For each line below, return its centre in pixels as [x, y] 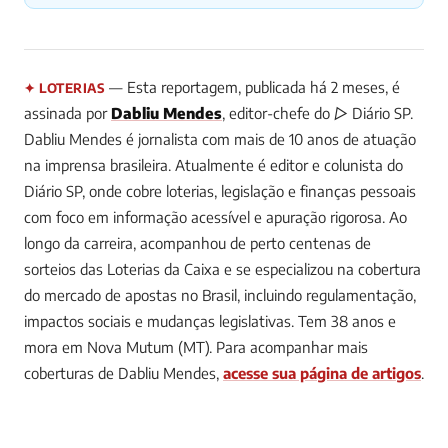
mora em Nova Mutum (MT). [118, 347]
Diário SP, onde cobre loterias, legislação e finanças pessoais [220, 191]
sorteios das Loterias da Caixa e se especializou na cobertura [222, 269]
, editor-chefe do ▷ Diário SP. [317, 113]
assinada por [67, 113]
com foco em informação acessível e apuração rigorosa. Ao [215, 217]
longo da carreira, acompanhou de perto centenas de [197, 243]
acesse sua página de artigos [322, 373]
